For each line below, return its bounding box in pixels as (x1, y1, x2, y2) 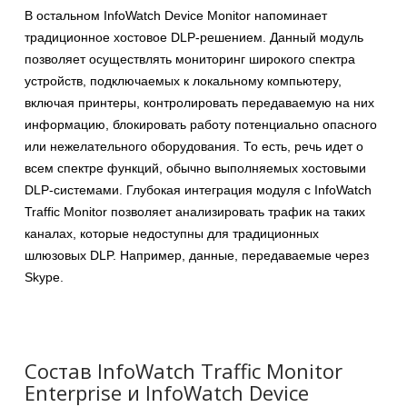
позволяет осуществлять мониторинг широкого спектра (25, 51, 355, 66)
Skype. (25, 269, 64, 284)
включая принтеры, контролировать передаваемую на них (25, 94, 374, 110)
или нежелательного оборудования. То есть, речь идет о (25, 138, 363, 154)
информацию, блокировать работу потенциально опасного (25, 116, 377, 132)
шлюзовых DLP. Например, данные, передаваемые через (25, 247, 369, 263)
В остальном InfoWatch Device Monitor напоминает (25, 7, 327, 23)
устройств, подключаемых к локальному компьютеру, (25, 73, 342, 88)
